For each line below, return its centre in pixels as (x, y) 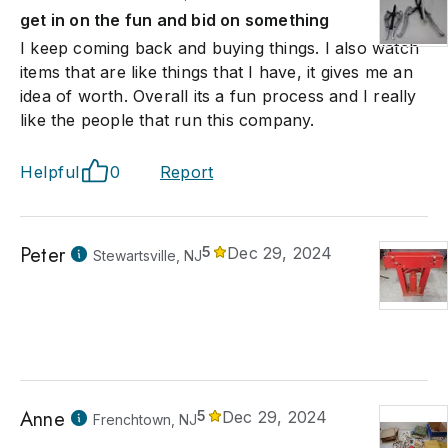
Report (187, 172)
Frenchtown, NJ (144, 419)
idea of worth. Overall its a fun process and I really (218, 96)
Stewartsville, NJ (147, 255)
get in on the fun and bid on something (175, 20)
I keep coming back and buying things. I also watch (220, 48)
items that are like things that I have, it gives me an (216, 72)
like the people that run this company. (167, 120)
